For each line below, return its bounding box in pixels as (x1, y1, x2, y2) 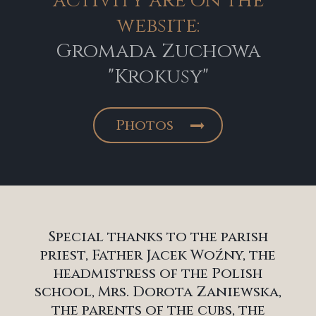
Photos (116, 115, 174, 135)
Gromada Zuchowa (55, 37, 261, 64)
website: (116, 12, 200, 39)
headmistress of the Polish (54, 263, 262, 283)
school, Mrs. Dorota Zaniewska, (35, 281, 281, 301)
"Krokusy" (107, 63, 209, 90)
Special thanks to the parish (48, 226, 268, 246)
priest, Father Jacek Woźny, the (40, 245, 276, 265)
